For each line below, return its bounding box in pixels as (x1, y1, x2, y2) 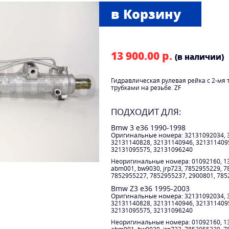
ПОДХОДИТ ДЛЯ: (111, 106, 181, 118)
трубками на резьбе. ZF (111, 83, 181, 93)
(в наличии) (175, 52, 224, 63)
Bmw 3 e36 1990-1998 (111, 123, 186, 133)
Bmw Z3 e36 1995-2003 (111, 183, 190, 193)
